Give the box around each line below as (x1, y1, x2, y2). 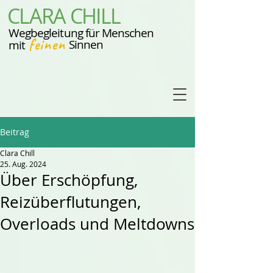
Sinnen (69, 37, 104, 52)
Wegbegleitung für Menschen (9, 25, 154, 41)
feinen (28, 35, 65, 54)
